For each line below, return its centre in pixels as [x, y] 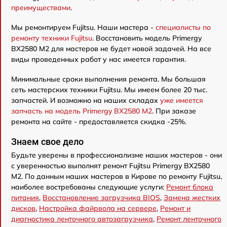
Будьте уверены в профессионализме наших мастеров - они [117, 155]
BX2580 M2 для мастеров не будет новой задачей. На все [111, 49]
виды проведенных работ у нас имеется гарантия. [99, 59]
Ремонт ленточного [189, 219]
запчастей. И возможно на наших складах [86, 100]
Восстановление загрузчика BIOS [101, 198]
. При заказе [174, 111]
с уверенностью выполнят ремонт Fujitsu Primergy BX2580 [110, 166]
